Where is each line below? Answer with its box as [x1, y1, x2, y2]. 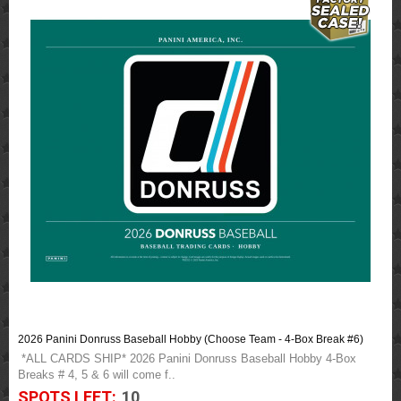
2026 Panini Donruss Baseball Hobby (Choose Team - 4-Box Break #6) [18, 333, 363, 346]
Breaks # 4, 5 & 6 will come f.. [18, 368, 175, 381]
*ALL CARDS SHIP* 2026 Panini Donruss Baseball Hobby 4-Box [18, 352, 356, 365]
